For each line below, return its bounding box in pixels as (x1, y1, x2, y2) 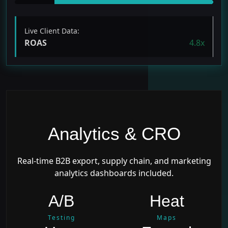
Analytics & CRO (47, 123, 181, 144)
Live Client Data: (24, 25, 79, 36)
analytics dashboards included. (54, 167, 174, 179)
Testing (47, 213, 75, 222)
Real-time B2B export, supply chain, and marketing (17, 155, 211, 166)
